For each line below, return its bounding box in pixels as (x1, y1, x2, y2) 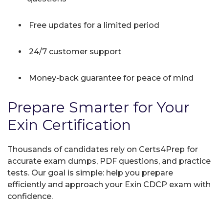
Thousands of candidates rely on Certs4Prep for (7, 144, 198, 154)
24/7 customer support (27, 46, 121, 56)
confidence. (7, 191, 53, 201)
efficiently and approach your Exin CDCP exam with (7, 179, 211, 189)
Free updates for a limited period (27, 20, 159, 30)
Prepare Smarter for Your (7, 98, 190, 116)
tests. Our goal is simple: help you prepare (7, 168, 173, 177)
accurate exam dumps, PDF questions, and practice (7, 156, 211, 166)
